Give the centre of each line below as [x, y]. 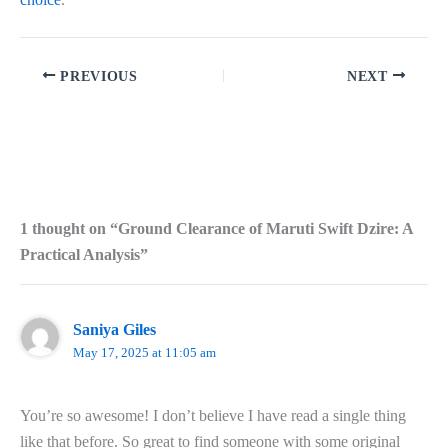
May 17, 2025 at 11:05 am [144, 353]
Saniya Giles [114, 330]
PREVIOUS [96, 76]
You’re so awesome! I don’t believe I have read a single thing [213, 416]
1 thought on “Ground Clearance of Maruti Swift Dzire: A [216, 229]
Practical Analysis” [84, 255]
